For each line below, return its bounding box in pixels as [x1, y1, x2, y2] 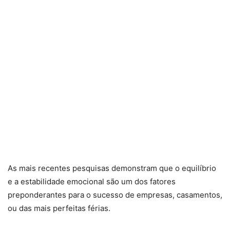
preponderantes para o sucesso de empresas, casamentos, [8, 189, 222, 200]
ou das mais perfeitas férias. [8, 203, 110, 213]
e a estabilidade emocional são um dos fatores [8, 176, 176, 186]
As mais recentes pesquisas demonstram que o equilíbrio [8, 163, 216, 173]
